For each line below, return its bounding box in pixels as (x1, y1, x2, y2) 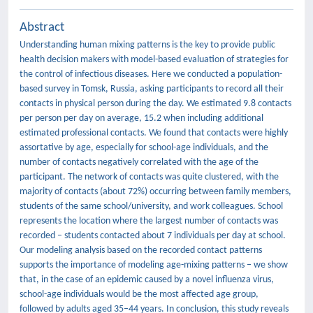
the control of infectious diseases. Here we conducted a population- (20, 69, 282, 80)
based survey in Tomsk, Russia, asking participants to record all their (20, 84, 284, 94)
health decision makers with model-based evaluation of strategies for (20, 54, 289, 65)
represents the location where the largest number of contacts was (20, 216, 278, 226)
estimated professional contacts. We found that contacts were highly (20, 128, 288, 138)
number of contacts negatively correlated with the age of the (20, 157, 259, 168)
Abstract (20, 21, 64, 34)
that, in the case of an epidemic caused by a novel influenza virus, (20, 275, 274, 285)
